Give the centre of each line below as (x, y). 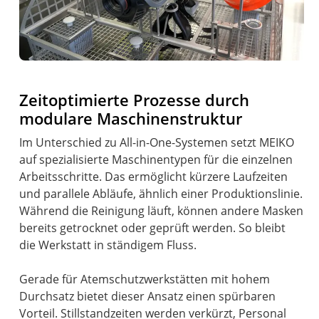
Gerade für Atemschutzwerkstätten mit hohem (145, 279)
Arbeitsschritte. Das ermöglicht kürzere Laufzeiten (154, 177)
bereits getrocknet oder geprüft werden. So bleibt (153, 228)
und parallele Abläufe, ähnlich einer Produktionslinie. (161, 194)
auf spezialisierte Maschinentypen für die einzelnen (156, 160)
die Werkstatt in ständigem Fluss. (108, 245)
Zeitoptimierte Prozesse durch (135, 100)
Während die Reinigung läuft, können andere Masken (162, 211)
